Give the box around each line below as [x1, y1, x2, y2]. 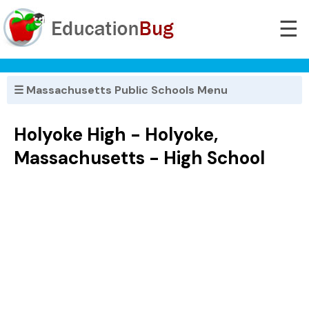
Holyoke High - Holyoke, [14, 123, 218, 147]
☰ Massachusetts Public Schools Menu [14, 83, 228, 97]
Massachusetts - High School [14, 146, 265, 170]
